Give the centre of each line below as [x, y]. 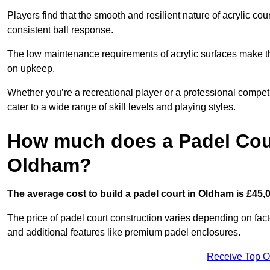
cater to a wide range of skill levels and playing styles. [121, 107]
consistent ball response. [60, 30]
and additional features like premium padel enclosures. [124, 232]
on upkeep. [31, 68]
